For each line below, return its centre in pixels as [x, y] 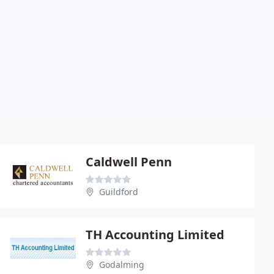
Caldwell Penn [129, 161]
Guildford [119, 191]
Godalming [122, 264]
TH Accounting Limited [155, 234]
